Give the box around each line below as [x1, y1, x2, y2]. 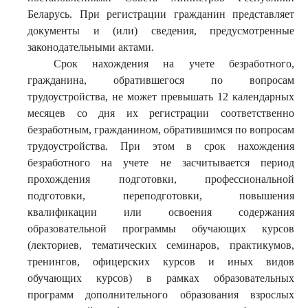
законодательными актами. [27, 41, 154, 53]
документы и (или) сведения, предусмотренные [27, 25, 294, 36]
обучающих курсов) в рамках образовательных [27, 272, 294, 284]
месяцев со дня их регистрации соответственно [27, 107, 294, 119]
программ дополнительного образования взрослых [27, 289, 294, 300]
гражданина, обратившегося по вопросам [27, 74, 294, 86]
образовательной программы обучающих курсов [27, 223, 294, 234]
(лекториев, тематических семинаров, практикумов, [27, 239, 294, 251]
